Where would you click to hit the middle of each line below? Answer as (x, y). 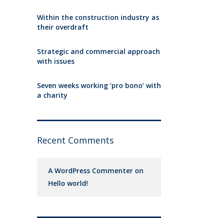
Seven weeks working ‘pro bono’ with (99, 85)
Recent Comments (75, 140)
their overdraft (63, 27)
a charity (52, 95)
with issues (56, 61)
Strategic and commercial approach (99, 51)
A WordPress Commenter (91, 171)
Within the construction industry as (98, 17)
